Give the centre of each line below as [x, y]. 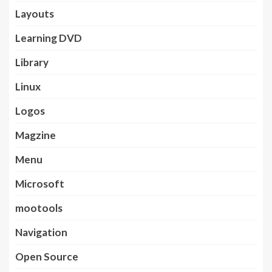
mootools [39, 208]
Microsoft [40, 183]
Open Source [47, 256]
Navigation [41, 232]
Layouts [35, 13]
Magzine [36, 135]
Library [32, 62]
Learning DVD [49, 38]
